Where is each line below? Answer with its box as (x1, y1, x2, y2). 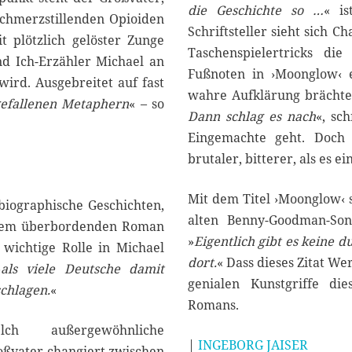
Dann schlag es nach (188, 108, 316, 126)
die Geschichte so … (188, 2, 324, 20)
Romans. (188, 296, 239, 314)
